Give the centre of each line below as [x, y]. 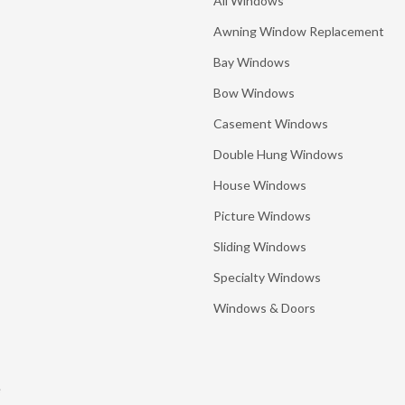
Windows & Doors [264, 308]
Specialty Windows [267, 277]
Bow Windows [254, 93]
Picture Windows [262, 216]
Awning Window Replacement [299, 31]
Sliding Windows [260, 246]
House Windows [260, 185]
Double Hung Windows [278, 154]
